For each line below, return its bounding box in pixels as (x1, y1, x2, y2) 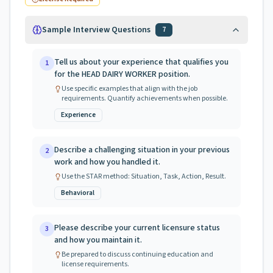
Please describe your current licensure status (54, 222, 220, 234)
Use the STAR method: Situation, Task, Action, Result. (62, 171, 226, 182)
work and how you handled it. (54, 156, 160, 168)
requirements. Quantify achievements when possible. (62, 93, 228, 104)
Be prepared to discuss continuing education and (62, 249, 213, 260)
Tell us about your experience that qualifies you (54, 56, 229, 68)
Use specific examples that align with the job (62, 83, 197, 94)
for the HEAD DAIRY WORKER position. (54, 68, 190, 80)
